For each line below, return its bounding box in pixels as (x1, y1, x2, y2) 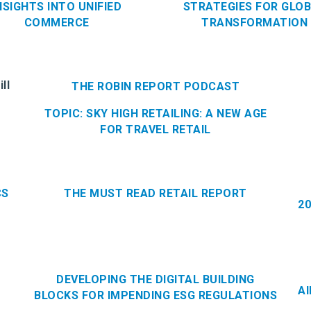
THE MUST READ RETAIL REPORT (64, 186, 247, 200)
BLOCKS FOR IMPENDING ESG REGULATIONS (34, 288, 277, 302)
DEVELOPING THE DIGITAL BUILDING (56, 272, 255, 286)
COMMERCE (24, 15, 90, 29)
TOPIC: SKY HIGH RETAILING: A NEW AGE (44, 106, 267, 120)
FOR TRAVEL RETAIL (100, 122, 211, 136)
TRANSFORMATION (201, 15, 308, 29)
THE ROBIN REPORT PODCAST (72, 79, 239, 93)
